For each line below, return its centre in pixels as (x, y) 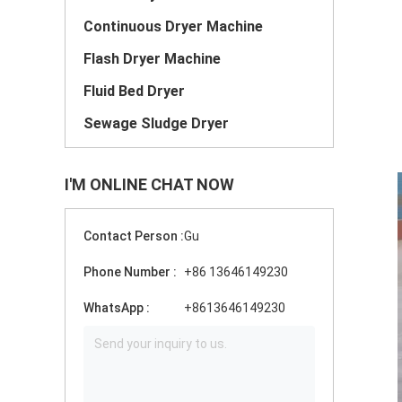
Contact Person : (134, 236)
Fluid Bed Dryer (134, 91)
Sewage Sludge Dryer (156, 123)
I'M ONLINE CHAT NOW (149, 184)
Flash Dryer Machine (152, 59)
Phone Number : (130, 272)
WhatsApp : (117, 308)
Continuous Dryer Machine (173, 26)
